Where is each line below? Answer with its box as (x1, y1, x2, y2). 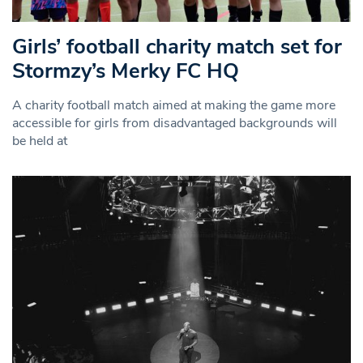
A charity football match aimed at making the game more (12, 96, 335, 114)
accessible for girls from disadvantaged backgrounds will (12, 113, 337, 132)
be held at (12, 131, 67, 150)
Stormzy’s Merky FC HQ (12, 56, 239, 85)
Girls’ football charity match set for (12, 32, 342, 61)
